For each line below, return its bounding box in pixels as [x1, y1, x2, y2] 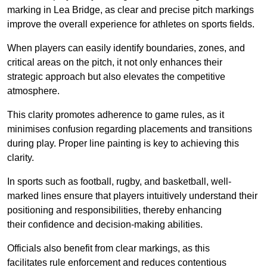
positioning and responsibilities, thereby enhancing [7, 205, 222, 216]
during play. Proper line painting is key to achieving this [7, 138, 239, 149]
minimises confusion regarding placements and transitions [7, 124, 252, 135]
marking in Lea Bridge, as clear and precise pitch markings [7, 5, 254, 15]
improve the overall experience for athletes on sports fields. [7, 19, 254, 30]
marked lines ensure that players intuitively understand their [7, 191, 257, 201]
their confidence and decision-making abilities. [7, 219, 203, 230]
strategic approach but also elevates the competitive [7, 72, 225, 82]
